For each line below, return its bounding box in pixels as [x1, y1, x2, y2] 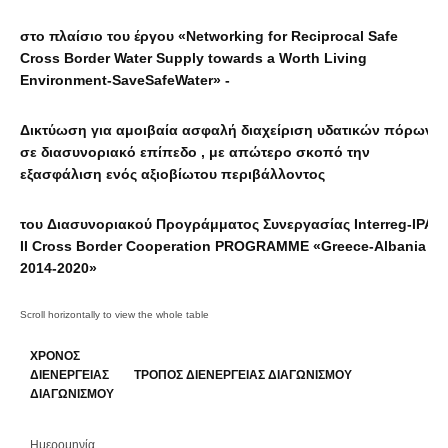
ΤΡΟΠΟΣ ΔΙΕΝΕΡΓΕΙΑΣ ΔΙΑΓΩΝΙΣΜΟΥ [134, 368, 352, 382]
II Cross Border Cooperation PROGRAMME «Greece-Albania [20, 238, 426, 254]
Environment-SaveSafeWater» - [20, 72, 230, 88]
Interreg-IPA [350, 216, 433, 232]
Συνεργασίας [263, 216, 350, 232]
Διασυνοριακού [47, 216, 152, 232]
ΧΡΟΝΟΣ [30, 349, 80, 363]
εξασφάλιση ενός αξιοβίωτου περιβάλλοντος [20, 166, 325, 182]
